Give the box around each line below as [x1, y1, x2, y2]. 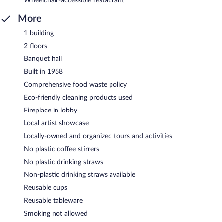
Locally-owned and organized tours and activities [24, 132, 172, 140]
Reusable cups [24, 184, 67, 191]
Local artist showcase [24, 119, 89, 127]
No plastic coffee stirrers [24, 145, 99, 153]
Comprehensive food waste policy [24, 81, 127, 88]
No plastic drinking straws [24, 158, 103, 166]
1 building [24, 29, 54, 37]
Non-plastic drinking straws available [24, 171, 135, 178]
